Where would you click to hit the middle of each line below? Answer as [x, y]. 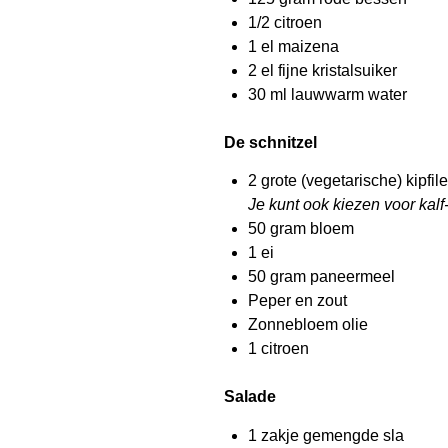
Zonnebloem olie [308, 325]
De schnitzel [270, 142]
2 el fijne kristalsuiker [322, 70]
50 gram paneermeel [321, 277]
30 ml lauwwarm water [327, 94]
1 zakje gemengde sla [326, 435]
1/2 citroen [285, 22]
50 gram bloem [301, 229]
